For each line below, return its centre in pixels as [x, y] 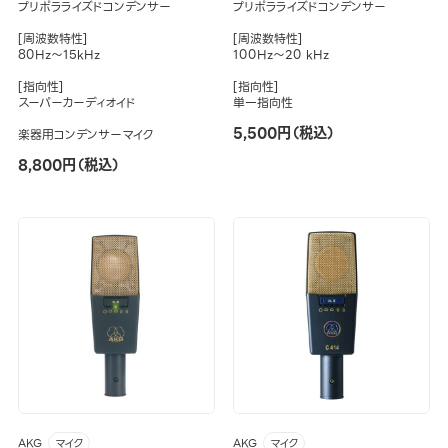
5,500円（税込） [283, 133]
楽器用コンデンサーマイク [85, 135]
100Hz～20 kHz [280, 55]
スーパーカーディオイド [76, 103]
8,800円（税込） [68, 165]
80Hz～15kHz [58, 55]
